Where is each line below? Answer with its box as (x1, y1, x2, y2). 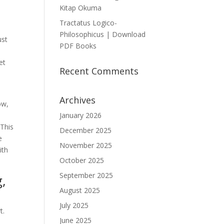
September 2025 (59, 170, 113, 180)
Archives (59, 94, 96, 106)
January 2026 (59, 110, 102, 120)
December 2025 (59, 125, 112, 135)
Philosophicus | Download (59, 29, 146, 39)
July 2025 (59, 200, 89, 210)
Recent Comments (59, 65, 139, 77)
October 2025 (59, 155, 104, 165)
